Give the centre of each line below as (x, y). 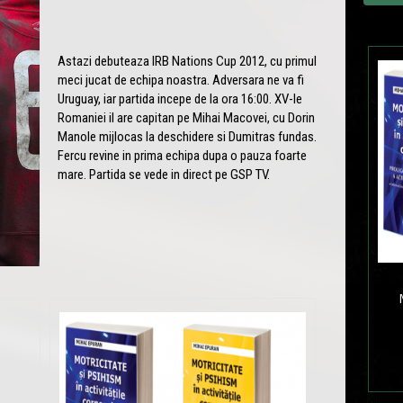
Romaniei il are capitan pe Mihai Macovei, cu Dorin (186, 117)
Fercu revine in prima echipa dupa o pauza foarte (182, 155)
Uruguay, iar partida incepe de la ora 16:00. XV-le (180, 99)
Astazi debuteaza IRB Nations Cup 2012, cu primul (187, 61)
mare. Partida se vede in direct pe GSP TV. (164, 174)
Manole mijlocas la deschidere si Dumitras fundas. (187, 136)
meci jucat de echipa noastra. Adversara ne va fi (181, 80)
